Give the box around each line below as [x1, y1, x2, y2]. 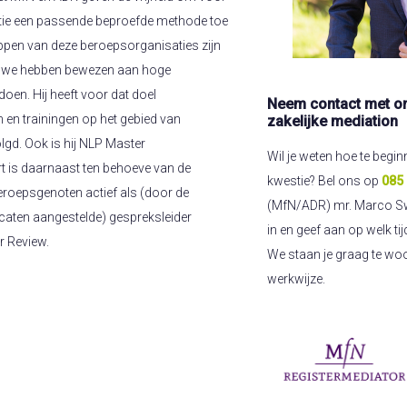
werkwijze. [267, 272, 325, 287]
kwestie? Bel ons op [267, 174, 382, 189]
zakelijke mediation [267, 112, 398, 130]
